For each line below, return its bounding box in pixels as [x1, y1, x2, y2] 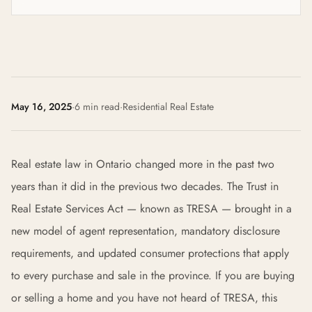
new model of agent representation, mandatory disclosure [11, 223, 280, 239]
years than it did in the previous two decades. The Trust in [11, 178, 279, 194]
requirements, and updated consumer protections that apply [11, 245, 289, 261]
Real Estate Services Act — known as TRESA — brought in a [11, 201, 292, 217]
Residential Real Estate [123, 100, 214, 114]
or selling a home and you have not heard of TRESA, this [11, 290, 277, 306]
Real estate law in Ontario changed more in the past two [11, 156, 274, 172]
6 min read [75, 100, 120, 114]
